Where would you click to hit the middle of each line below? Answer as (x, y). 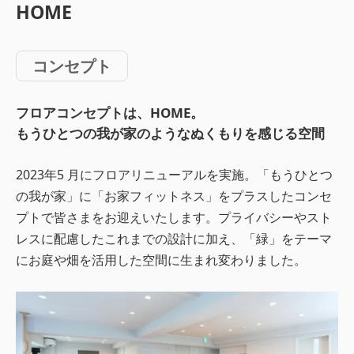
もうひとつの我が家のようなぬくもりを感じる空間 (170, 133)
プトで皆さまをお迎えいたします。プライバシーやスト (174, 217)
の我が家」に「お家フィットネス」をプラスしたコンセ (174, 196)
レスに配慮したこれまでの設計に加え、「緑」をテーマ (174, 238)
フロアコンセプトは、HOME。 (110, 112)
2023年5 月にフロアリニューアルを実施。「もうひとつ (174, 174)
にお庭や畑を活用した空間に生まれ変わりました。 (161, 260)
